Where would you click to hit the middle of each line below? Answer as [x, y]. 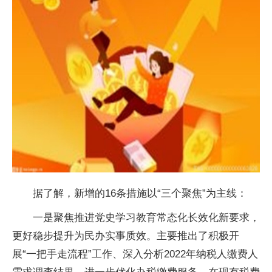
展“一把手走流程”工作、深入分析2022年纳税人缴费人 [135, 254]
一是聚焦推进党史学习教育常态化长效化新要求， [146, 218]
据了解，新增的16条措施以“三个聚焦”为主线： [140, 193]
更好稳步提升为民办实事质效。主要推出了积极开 [126, 236]
